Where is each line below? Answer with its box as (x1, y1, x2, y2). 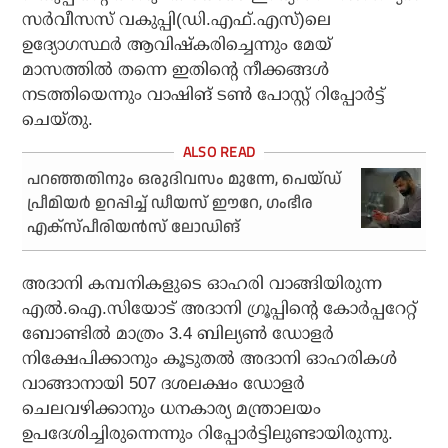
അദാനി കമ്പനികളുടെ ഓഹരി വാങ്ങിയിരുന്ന (22, 274, 383, 294)
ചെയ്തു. (22, 110, 94, 130)
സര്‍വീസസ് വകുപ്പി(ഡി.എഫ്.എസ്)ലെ (22, 10, 332, 30)
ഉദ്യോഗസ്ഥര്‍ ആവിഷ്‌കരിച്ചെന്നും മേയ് (22, 35, 333, 55)
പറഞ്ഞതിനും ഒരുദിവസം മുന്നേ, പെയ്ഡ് (27, 168, 342, 192)
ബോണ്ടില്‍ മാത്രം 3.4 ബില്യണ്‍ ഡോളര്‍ (22, 324, 335, 344)
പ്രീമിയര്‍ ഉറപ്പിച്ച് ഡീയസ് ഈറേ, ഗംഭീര (27, 192, 314, 216)
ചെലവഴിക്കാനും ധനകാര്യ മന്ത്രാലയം (22, 399, 322, 419)
